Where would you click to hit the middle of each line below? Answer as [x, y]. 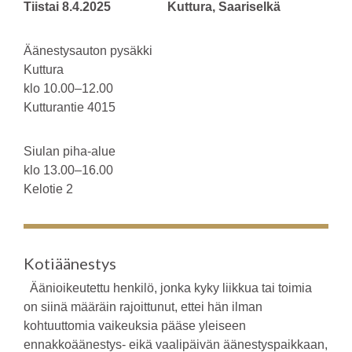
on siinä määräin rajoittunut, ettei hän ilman [143, 306]
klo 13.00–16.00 [95, 170]
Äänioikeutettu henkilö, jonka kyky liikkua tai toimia [168, 288]
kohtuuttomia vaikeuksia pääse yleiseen [135, 325]
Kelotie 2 [55, 189]
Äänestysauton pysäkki [88, 50]
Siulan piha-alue [96, 151]
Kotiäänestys [70, 263]
